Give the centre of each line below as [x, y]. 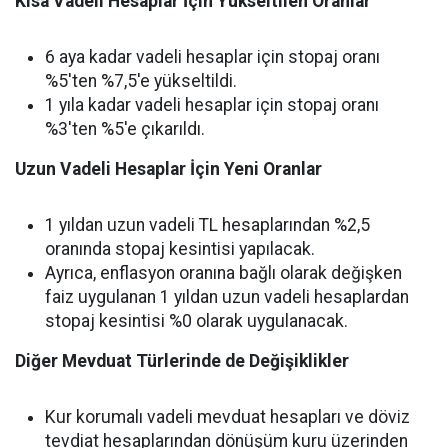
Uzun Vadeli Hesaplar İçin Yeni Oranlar [168, 169]
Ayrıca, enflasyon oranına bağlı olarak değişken [223, 273]
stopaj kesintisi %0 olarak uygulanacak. [196, 321]
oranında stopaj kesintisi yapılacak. [180, 249]
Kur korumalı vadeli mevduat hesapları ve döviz [227, 417]
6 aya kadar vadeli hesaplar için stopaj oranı [212, 57]
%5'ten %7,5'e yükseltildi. [141, 81]
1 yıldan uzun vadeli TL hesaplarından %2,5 [207, 225]
